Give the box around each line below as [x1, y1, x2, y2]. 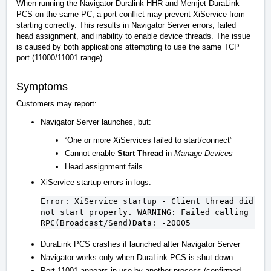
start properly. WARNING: [55, 207, 181, 217]
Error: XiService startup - [41, 197, 171, 206]
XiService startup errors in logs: [41, 178, 151, 188]
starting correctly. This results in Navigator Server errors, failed [16, 21, 236, 30]
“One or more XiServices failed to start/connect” [65, 135, 232, 145]
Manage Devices [174, 149, 233, 158]
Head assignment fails [65, 162, 143, 172]
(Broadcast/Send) [55, 218, 132, 228]
